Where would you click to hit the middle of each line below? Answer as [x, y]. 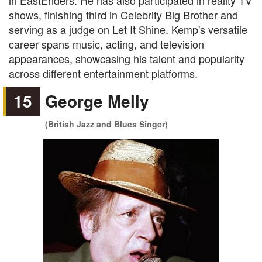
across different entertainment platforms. [103, 73]
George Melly [97, 101]
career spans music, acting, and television [106, 44]
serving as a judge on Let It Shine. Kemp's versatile [128, 29]
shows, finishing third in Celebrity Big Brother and [123, 15]
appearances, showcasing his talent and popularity [127, 58]
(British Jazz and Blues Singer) [107, 124]
